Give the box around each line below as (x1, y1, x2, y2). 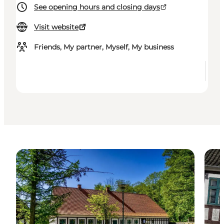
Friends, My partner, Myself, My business (34, 42, 174, 52)
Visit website (34, 22, 78, 32)
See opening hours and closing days (34, 2, 160, 12)
